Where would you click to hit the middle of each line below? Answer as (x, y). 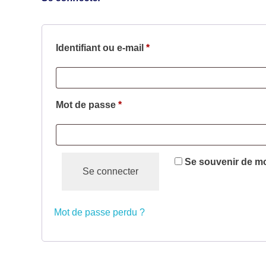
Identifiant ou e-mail (101, 48)
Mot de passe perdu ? (99, 213)
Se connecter (110, 172)
